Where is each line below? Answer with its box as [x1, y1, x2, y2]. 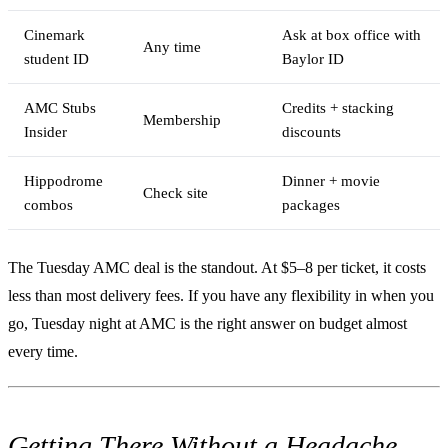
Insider [24, 123, 67, 140]
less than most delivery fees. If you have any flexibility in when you [8, 286, 434, 304]
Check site [143, 184, 208, 201]
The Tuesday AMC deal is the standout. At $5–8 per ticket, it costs [8, 258, 426, 276]
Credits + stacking [282, 99, 394, 116]
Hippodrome [24, 172, 103, 189]
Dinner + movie [282, 172, 380, 189]
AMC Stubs [24, 99, 96, 116]
